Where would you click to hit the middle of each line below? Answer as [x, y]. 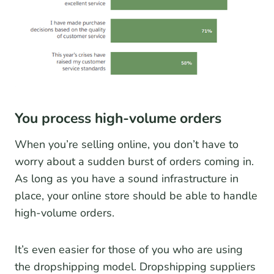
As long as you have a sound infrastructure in [127, 179]
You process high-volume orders [118, 118]
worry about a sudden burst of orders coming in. [134, 162]
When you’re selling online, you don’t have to [127, 145]
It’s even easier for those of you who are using [129, 250]
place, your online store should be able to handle [136, 196]
